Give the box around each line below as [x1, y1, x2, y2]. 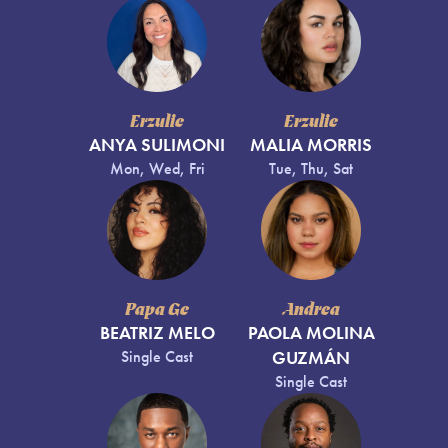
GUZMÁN [272, 347, 350, 370]
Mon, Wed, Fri [109, 159, 205, 179]
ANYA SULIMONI [89, 134, 225, 157]
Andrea [282, 301, 340, 321]
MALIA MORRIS [250, 134, 372, 157]
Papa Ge [125, 301, 189, 321]
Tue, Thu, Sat [269, 159, 353, 179]
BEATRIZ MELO [99, 322, 215, 345]
